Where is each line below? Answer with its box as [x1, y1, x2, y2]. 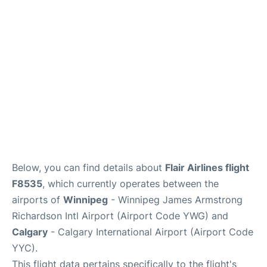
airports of [12, 193, 63, 206]
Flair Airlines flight [165, 161, 249, 173]
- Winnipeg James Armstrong [108, 193, 243, 206]
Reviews [10, 31, 42, 42]
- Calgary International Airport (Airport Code [48, 225, 253, 238]
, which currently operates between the [42, 177, 219, 190]
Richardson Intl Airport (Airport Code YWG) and [12, 209, 228, 222]
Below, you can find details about [12, 161, 165, 173]
